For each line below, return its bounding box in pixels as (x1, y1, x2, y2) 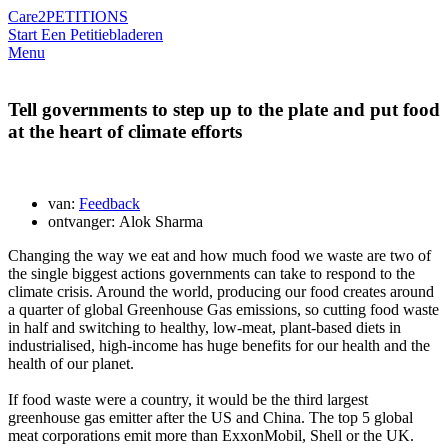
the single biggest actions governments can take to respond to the (8, 265, 415, 283)
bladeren (109, 26, 163, 43)
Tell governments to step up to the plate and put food (8, 98, 440, 120)
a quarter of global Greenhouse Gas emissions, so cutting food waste (8, 301, 439, 319)
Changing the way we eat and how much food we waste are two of (8, 247, 431, 265)
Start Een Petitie (8, 26, 109, 43)
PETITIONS (46, 8, 128, 25)
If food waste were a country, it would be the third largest (8, 391, 368, 409)
